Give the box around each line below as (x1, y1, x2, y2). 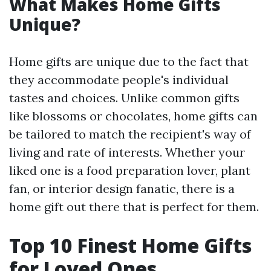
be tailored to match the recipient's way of (9, 126, 251, 142)
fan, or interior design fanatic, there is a (9, 180, 235, 196)
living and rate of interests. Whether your (9, 144, 245, 160)
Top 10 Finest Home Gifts (9, 232, 252, 258)
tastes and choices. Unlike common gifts (9, 90, 240, 105)
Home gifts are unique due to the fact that (9, 53, 249, 69)
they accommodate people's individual (9, 71, 229, 87)
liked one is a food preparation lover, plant (9, 162, 250, 178)
